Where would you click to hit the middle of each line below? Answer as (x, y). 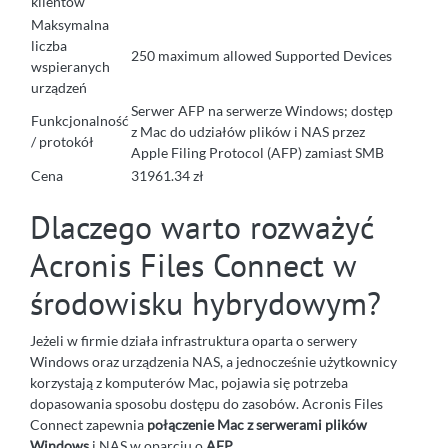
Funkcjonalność (80, 120)
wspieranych (70, 66)
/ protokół (62, 141)
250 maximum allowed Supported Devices (261, 55)
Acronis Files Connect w (193, 264)
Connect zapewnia (88, 424)
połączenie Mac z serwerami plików (257, 424)
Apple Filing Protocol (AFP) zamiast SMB (257, 152)
